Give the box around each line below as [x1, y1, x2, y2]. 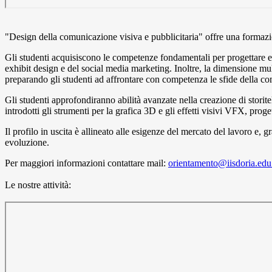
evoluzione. [5, 137, 49, 148]
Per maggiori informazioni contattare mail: [5, 158, 168, 169]
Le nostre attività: [5, 180, 71, 191]
